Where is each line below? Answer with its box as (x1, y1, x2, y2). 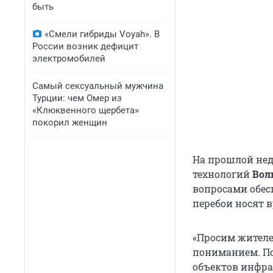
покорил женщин (32, 117, 107, 128)
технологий (193, 168, 252, 181)
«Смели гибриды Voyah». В (44, 29, 160, 40)
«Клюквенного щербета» (32, 105, 139, 116)
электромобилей (32, 53, 105, 64)
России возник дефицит (32, 41, 138, 52)
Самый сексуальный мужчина (32, 80, 163, 91)
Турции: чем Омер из (32, 93, 122, 104)
